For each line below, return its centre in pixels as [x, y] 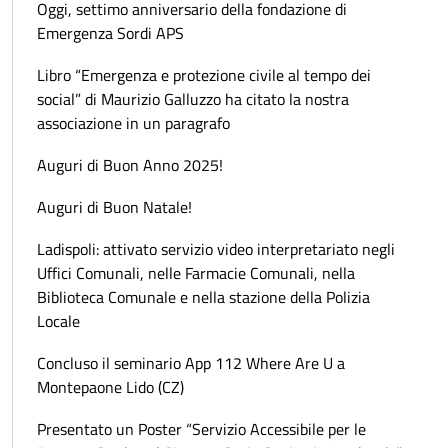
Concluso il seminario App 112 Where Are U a [191, 362]
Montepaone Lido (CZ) [110, 386]
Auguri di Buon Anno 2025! [130, 164]
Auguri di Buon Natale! [114, 206]
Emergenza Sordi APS [110, 32]
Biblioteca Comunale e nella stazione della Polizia [203, 296]
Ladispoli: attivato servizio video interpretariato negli [216, 248]
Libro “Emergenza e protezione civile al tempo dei [204, 74]
